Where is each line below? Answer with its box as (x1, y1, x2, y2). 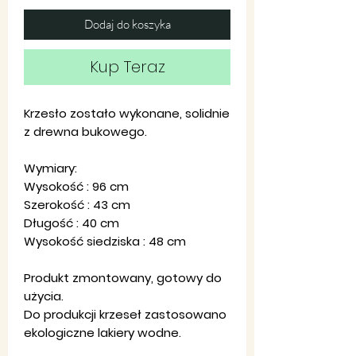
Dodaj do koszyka (83, 16, 171, 32)
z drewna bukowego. (24, 122, 147, 140)
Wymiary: (24, 159, 77, 176)
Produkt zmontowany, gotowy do (24, 269, 222, 286)
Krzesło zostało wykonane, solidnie (24, 104, 230, 122)
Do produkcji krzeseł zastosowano (24, 305, 226, 323)
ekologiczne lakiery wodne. (24, 323, 181, 341)
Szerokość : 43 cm (24, 195, 130, 213)
